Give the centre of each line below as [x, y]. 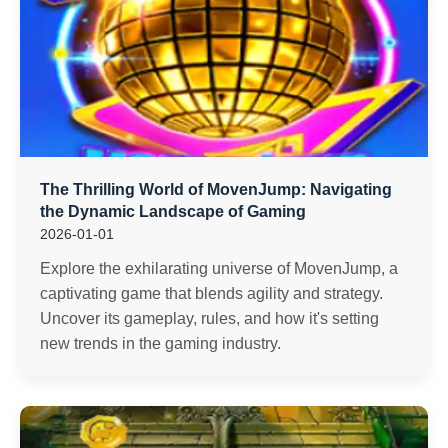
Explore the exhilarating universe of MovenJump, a [219, 268]
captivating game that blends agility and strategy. [211, 293]
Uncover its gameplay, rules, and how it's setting [209, 318]
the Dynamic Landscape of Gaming [173, 211]
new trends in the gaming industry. [160, 343]
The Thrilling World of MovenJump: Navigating [216, 189]
